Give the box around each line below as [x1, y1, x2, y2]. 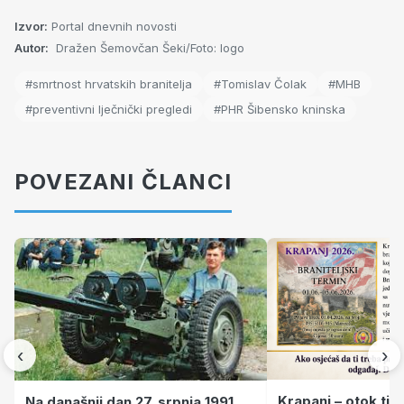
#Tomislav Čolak [214, 76, 307, 91]
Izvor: [14, 18, 48, 33]
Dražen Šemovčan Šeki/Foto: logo [52, 40, 244, 55]
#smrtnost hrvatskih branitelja [25, 76, 192, 91]
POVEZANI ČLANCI [14, 168, 232, 195]
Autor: [14, 40, 49, 55]
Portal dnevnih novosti [51, 18, 177, 33]
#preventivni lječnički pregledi [25, 101, 192, 116]
